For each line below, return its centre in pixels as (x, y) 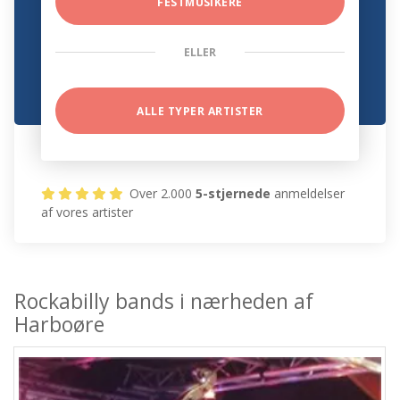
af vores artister (87, 212)
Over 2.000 (161, 194)
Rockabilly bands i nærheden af (164, 301)
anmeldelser (308, 194)
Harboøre (60, 325)
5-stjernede (233, 194)
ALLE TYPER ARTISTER (200, 112)
